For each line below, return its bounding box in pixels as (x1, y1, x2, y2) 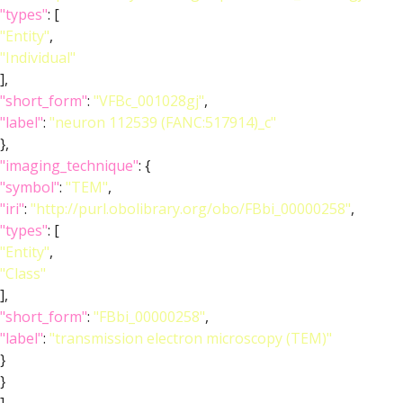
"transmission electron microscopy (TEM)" (49, 328, 332, 348)
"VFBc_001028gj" (94, 91, 204, 111)
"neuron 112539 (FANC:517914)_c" (49, 112, 276, 132)
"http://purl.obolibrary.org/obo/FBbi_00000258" (31, 199, 351, 219)
